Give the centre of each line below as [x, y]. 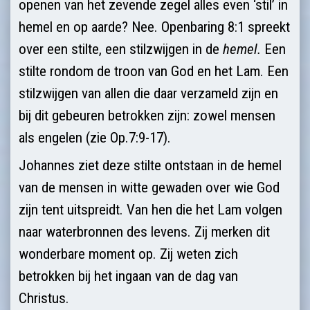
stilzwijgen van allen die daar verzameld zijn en [148, 93]
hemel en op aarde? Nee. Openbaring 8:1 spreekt [154, 27]
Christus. [44, 298]
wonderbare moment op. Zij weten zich [128, 254]
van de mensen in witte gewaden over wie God [149, 187]
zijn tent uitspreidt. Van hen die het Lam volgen [151, 209]
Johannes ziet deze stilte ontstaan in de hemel [150, 165]
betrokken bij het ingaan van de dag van [128, 276]
